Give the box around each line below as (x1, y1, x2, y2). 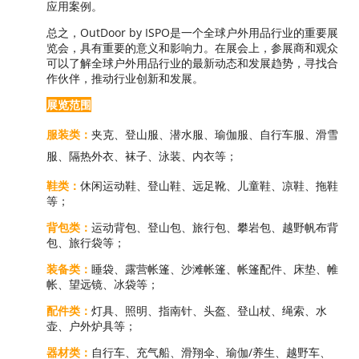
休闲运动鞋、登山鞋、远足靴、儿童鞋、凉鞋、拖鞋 (80, 177, 338, 193)
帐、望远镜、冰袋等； (46, 276, 159, 292)
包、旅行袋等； (46, 234, 125, 250)
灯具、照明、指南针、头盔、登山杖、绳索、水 (91, 302, 327, 318)
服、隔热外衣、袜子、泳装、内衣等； (46, 147, 237, 163)
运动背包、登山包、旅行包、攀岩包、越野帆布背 (91, 219, 338, 235)
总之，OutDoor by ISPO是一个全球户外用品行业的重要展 (46, 24, 338, 40)
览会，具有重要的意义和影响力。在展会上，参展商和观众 (46, 39, 338, 55)
